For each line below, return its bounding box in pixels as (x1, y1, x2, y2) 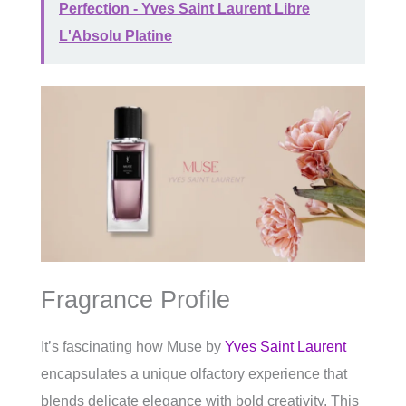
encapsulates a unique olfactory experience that (41, 366, 347, 382)
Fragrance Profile (41, 285, 230, 314)
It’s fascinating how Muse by (41, 339, 225, 355)
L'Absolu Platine (59, 28, 172, 44)
